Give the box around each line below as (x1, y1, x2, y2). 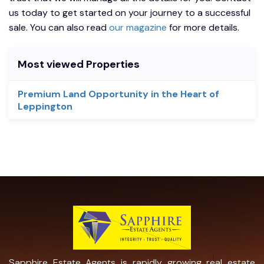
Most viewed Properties (18, 57, 140, 71)
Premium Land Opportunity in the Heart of (18, 87, 219, 100)
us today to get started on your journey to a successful (9, 6, 250, 19)
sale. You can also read (9, 21, 109, 34)
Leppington (18, 100, 72, 113)
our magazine (109, 21, 167, 34)
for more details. (167, 21, 242, 34)
